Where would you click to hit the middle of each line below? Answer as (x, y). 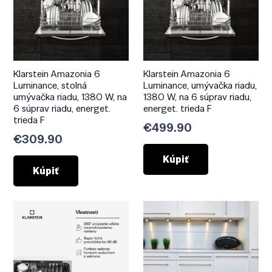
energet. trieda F (178, 109)
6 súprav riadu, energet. (62, 109)
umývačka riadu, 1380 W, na (70, 97)
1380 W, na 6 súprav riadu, (197, 97)
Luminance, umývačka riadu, (200, 86)
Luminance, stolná (50, 86)
